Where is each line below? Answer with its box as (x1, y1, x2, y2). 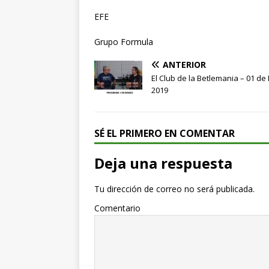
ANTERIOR (163, 59, 206, 71)
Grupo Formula (94, 36, 153, 48)
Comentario (94, 202, 141, 214)
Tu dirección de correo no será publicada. (94, 183, 255, 195)
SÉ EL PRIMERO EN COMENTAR (94, 127, 235, 141)
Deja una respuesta (94, 153, 232, 174)
